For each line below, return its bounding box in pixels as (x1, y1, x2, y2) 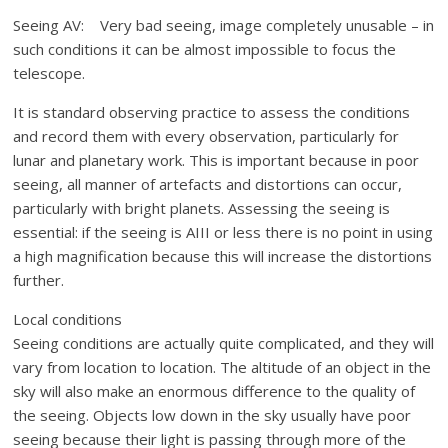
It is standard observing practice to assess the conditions (13, 102, 411, 122)
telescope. (13, 63, 86, 83)
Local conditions (13, 309, 123, 329)
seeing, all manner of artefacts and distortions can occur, (13, 174, 403, 194)
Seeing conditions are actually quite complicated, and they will (13, 333, 435, 353)
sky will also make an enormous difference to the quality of (13, 381, 416, 401)
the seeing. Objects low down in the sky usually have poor (13, 405, 412, 425)
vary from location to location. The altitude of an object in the (13, 357, 432, 377)
